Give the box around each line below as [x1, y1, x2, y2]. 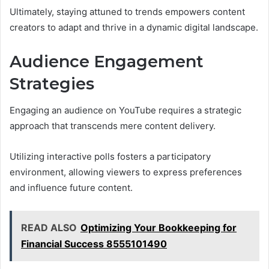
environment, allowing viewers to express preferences [10, 166, 242, 178]
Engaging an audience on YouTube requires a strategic [10, 104, 241, 116]
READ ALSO [21, 222, 77, 234]
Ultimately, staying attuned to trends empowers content [10, 5, 245, 17]
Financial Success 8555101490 [21, 238, 167, 250]
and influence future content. [10, 182, 133, 194]
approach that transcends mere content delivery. [10, 120, 216, 132]
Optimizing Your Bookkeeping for [80, 222, 237, 234]
